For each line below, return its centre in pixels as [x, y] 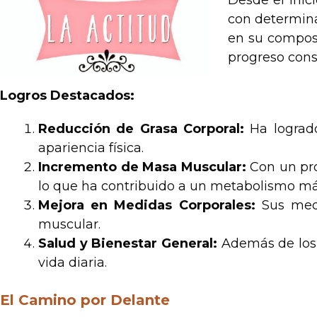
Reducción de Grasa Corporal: [141, 129]
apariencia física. [91, 148]
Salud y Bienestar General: [128, 243]
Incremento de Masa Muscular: [142, 167]
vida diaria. [73, 263]
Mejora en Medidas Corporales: [147, 205]
